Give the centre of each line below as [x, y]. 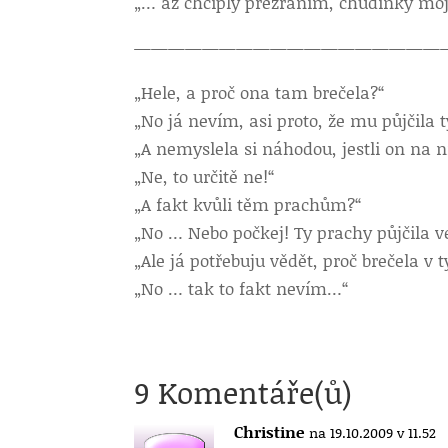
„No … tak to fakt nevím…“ [242, 288]
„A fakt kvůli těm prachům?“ [248, 204]
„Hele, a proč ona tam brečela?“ [260, 92]
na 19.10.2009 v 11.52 [373, 432]
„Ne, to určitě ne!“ [205, 176]
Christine [269, 431]
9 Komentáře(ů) [243, 392]
